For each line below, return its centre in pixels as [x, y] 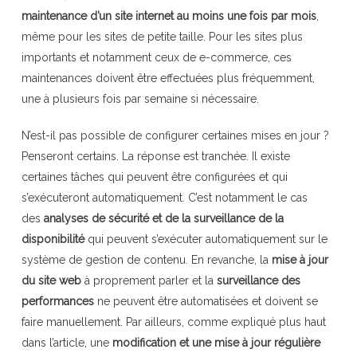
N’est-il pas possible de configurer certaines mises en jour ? [175, 135]
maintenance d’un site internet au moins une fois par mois [169, 16]
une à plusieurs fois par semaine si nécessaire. [140, 98]
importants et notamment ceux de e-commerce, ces [156, 57]
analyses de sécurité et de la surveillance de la [163, 218]
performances [57, 301]
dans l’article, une [67, 342]
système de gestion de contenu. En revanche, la [146, 259]
